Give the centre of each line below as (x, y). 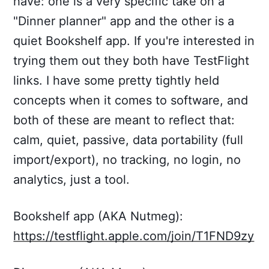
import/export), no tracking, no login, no (127, 160)
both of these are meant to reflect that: (124, 120)
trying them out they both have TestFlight (131, 61)
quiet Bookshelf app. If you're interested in (134, 41)
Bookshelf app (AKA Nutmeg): (98, 216)
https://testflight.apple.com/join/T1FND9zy (134, 236)
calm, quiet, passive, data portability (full (128, 140)
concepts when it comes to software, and (131, 100)
